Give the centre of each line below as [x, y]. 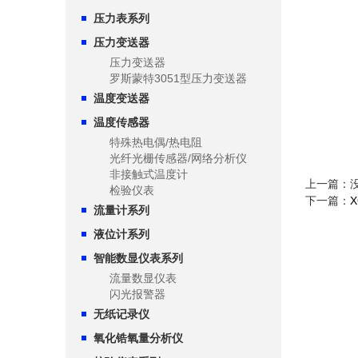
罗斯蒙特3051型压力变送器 [178, 78]
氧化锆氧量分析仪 [138, 338]
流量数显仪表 [143, 278]
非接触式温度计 [149, 174]
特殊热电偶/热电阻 [156, 142]
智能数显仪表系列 [138, 258]
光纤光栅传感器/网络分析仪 [178, 158]
